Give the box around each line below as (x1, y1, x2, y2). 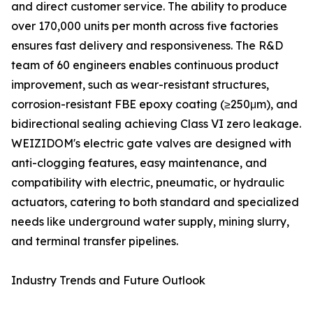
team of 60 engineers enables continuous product (11, 58, 279, 73)
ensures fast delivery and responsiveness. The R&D (11, 38, 283, 53)
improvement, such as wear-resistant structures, (11, 78, 269, 92)
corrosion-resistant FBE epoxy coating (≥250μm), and (11, 97, 298, 112)
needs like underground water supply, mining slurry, (11, 214, 289, 229)
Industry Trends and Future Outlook (11, 273, 205, 288)
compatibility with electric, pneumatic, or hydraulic (11, 175, 284, 190)
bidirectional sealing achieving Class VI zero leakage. (11, 117, 301, 131)
